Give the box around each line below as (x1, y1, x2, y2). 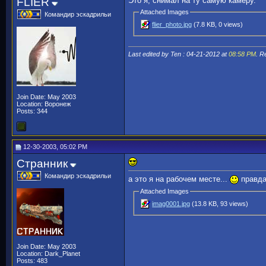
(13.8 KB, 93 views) (190, 200, 249, 208)
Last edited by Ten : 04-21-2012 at (128, 50, 229, 58)
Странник (17, 157, 68, 170)
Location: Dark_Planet (17, 250, 80, 257)
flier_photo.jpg (152, 20, 192, 28)
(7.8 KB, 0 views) (192, 20, 243, 28)
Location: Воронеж (17, 100, 71, 107)
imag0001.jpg (152, 200, 191, 208)
